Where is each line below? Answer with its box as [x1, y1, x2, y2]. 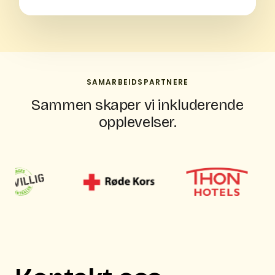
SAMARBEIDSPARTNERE [86, 77, 189, 88]
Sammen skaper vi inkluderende [31, 96, 244, 114]
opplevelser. [98, 114, 177, 131]
